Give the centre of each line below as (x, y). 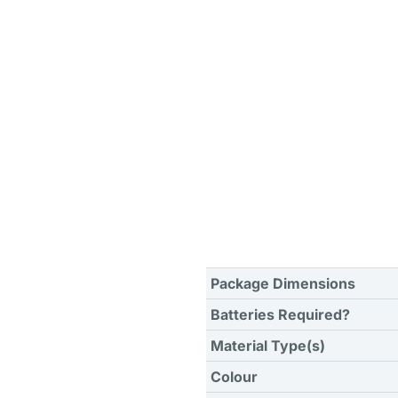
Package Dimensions (283, 283)
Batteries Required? (280, 314)
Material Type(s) (268, 346)
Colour (234, 377)
